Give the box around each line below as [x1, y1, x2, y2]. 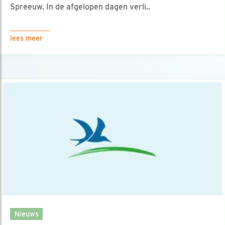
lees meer [10, 34, 43, 42]
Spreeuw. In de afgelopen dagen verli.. [10, 2, 150, 12]
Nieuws [14, 209, 39, 218]
